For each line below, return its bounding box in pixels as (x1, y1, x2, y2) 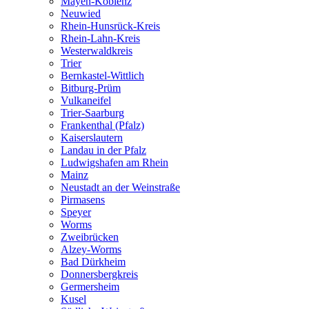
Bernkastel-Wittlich (61, 69, 144, 81)
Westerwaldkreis (61, 44, 132, 57)
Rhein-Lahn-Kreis (61, 32, 140, 44)
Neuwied (61, 7, 101, 19)
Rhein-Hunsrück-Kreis (61, 19, 160, 32)
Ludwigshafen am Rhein (61, 156, 168, 168)
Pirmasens (61, 193, 105, 206)
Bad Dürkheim (61, 255, 126, 268)
